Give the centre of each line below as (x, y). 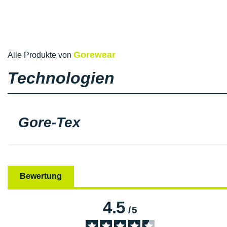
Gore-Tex (49, 122)
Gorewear (94, 55)
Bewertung (41, 176)
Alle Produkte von (41, 55)
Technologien (61, 78)
